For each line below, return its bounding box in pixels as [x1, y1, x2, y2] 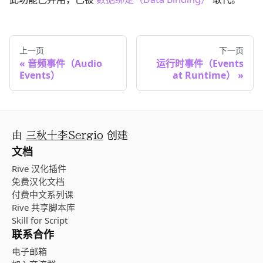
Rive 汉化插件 [12, 163, 66, 175]
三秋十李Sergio [26, 130, 103, 141]
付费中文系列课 [12, 188, 73, 201]
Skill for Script [12, 214, 68, 227]
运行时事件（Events [156, 57, 244, 70]
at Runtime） [173, 69, 235, 82]
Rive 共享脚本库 [12, 201, 75, 214]
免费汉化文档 [12, 176, 65, 188]
